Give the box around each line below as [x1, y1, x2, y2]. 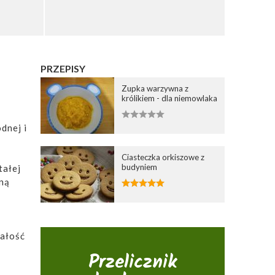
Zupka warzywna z [122, 83, 189, 93]
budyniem [122, 161, 158, 172]
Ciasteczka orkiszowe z [122, 152, 205, 162]
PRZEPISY [41, 63, 86, 74]
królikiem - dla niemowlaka [122, 93, 218, 103]
